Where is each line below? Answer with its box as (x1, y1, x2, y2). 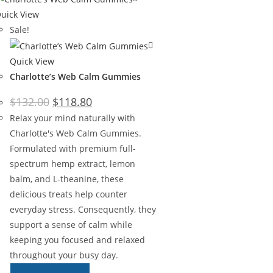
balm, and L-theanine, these (10, 172, 124, 185)
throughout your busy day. (10, 249, 118, 261)
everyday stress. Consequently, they (10, 203, 156, 215)
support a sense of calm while (10, 218, 132, 230)
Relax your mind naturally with (10, 112, 135, 124)
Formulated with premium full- (10, 142, 136, 154)
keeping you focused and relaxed (10, 233, 145, 246)
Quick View (10, 55, 54, 67)
